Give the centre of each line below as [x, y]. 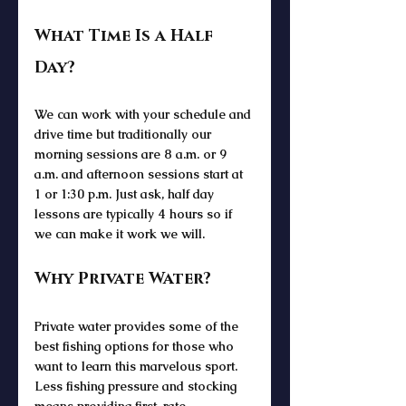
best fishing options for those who [136, 346]
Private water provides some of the [138, 326]
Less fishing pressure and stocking [137, 386]
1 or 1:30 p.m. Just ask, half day [126, 193]
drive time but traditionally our [125, 134]
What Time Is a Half [126, 36]
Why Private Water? [123, 279]
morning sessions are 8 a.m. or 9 [132, 154]
